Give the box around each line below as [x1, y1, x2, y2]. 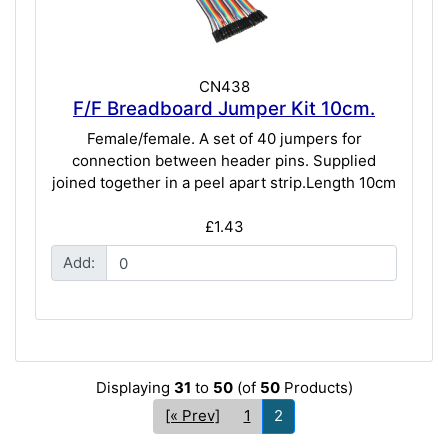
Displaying [95, 377, 174, 397]
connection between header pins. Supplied [72, 150, 376, 170]
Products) [279, 377, 353, 397]
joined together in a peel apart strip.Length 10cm [52, 172, 396, 192]
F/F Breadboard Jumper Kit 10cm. [73, 97, 375, 121]
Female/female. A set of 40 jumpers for [86, 128, 362, 148]
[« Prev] [165, 406, 220, 426]
